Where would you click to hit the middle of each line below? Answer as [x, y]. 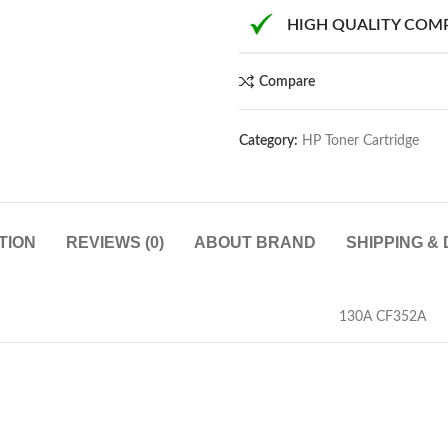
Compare [286, 81]
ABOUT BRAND [254, 242]
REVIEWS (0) [114, 242]
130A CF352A [382, 317]
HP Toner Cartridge [360, 141]
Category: [268, 141]
